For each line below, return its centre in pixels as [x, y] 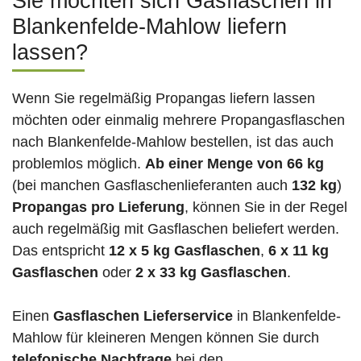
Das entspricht [60, 251]
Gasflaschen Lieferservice [143, 316]
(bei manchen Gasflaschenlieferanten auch [152, 186]
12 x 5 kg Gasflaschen [185, 251]
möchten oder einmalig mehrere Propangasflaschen [178, 120]
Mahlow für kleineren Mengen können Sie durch [166, 338]
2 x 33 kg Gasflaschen [211, 273]
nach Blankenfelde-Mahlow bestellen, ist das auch [173, 142]
